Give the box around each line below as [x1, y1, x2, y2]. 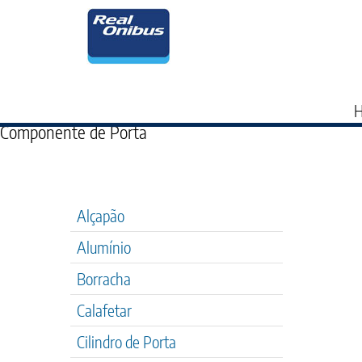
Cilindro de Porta [77, 331, 176, 351]
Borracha [77, 268, 131, 288]
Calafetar [77, 300, 132, 320]
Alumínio [77, 237, 131, 257]
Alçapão [77, 205, 124, 225]
